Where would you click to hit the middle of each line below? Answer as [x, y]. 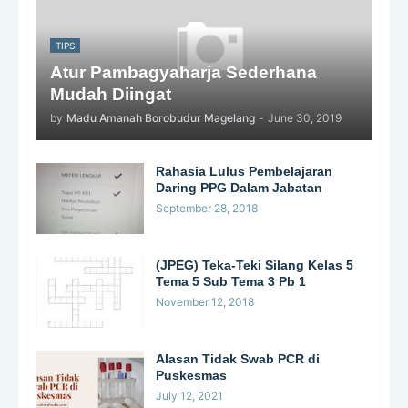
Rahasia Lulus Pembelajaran [244, 172]
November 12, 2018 [205, 302]
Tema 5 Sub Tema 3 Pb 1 [231, 282]
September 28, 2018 [207, 209]
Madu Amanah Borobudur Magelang [161, 118]
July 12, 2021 [189, 396]
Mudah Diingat [111, 95]
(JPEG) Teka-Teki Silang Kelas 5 [255, 265]
